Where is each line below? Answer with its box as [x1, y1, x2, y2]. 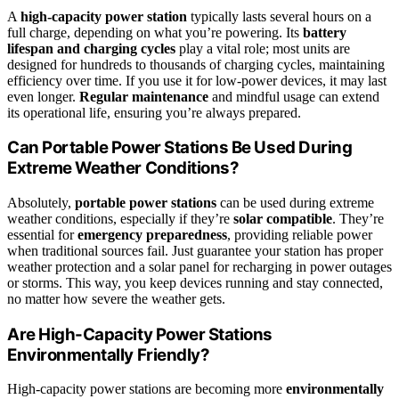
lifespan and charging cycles [7, 40, 175, 56]
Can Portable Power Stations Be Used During [7, 137, 353, 159]
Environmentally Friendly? [7, 344, 210, 365]
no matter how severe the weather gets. [7, 290, 225, 306]
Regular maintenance [79, 88, 208, 104]
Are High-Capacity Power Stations [7, 323, 273, 345]
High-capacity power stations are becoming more [7, 381, 286, 397]
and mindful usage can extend [208, 88, 379, 104]
